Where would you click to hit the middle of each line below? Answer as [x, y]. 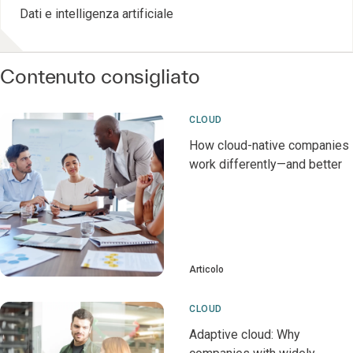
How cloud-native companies [269, 145]
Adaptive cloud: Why [245, 334]
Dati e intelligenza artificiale [97, 13]
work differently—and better [266, 164]
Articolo [206, 269]
